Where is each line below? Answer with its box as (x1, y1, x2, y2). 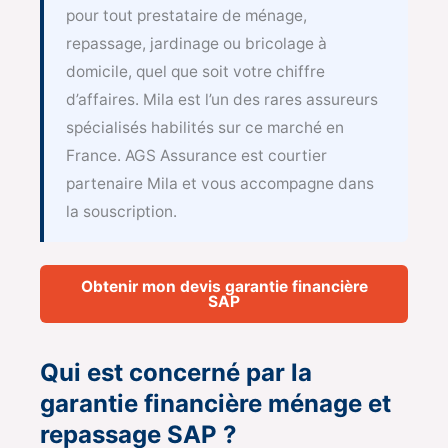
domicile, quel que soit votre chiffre (65, 62, 325, 82)
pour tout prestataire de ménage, (65, 6, 307, 26)
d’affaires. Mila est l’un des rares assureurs (65, 90, 378, 110)
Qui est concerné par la (40, 357, 312, 387)
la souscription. (65, 202, 177, 222)
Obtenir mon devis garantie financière (80, 276, 368, 296)
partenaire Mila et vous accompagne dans (65, 174, 374, 194)
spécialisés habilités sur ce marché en (65, 118, 344, 138)
